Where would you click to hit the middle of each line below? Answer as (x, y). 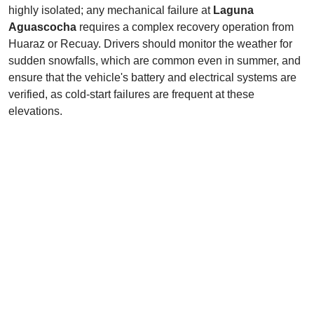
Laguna (233, 10)
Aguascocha (42, 27)
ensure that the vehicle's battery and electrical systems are (152, 77)
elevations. (35, 111)
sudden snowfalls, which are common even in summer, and (155, 61)
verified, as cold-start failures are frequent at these (131, 94)
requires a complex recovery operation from (185, 27)
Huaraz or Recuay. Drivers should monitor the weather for (150, 44)
